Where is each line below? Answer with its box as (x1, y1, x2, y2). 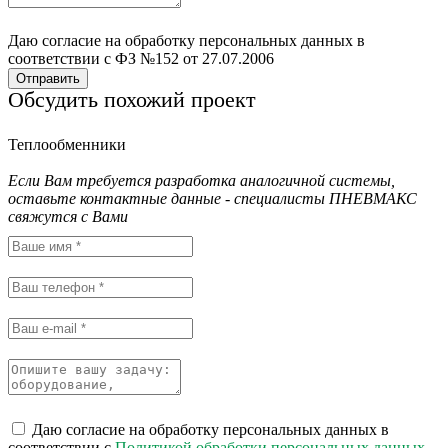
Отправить (16, 71, 80, 87)
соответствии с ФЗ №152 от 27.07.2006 (8, 50, 274, 68)
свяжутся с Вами (8, 208, 128, 226)
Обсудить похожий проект (8, 87, 256, 113)
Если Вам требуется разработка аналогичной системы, (8, 172, 395, 190)
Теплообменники (8, 136, 126, 154)
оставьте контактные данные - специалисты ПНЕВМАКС (8, 190, 417, 208)
